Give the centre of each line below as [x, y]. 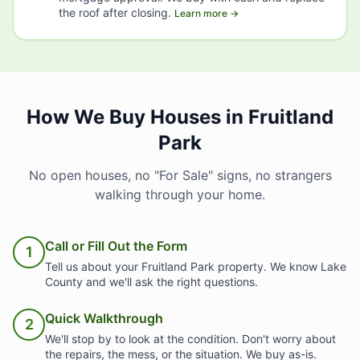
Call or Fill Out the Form [116, 246]
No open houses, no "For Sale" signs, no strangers [180, 175]
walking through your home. [180, 194]
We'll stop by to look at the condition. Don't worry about [190, 339]
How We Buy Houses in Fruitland [180, 117]
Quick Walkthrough [104, 318]
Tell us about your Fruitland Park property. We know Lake [196, 266]
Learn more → [207, 13]
